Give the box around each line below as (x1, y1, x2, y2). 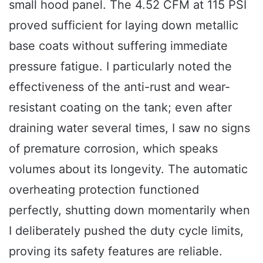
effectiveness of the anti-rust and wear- (9, 79, 230, 94)
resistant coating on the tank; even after (9, 100, 232, 114)
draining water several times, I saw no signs (9, 120, 250, 135)
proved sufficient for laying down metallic (9, 18, 238, 32)
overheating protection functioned (9, 182, 199, 197)
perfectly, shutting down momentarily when (9, 203, 250, 217)
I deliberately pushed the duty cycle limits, (9, 223, 244, 238)
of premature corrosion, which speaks (9, 141, 218, 156)
